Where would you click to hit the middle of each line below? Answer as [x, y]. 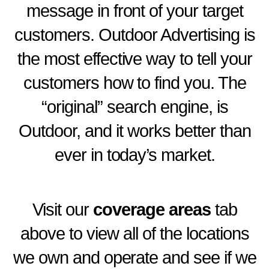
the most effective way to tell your [135, 59]
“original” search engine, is [135, 107]
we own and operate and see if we [135, 257]
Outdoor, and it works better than [135, 131]
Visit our [63, 209]
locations [217, 233]
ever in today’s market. [135, 155]
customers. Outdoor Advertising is [135, 35]
